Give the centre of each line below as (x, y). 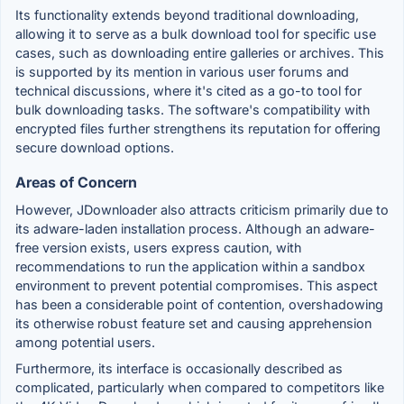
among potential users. (85, 342)
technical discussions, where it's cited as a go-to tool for (188, 90)
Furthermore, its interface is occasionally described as (179, 368)
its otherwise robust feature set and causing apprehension (193, 323)
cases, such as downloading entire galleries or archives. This (200, 52)
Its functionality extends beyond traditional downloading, (187, 14)
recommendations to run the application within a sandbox (190, 266)
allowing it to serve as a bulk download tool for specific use (196, 33)
